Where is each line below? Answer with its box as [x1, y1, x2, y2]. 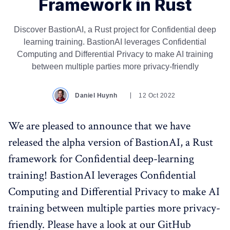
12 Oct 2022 [139, 92, 176, 100]
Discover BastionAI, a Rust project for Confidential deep [14, 25, 216, 34]
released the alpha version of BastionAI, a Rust [8, 135, 213, 150]
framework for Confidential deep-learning [8, 151, 194, 167]
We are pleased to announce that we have [8, 119, 190, 134]
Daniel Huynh [75, 92, 118, 100]
